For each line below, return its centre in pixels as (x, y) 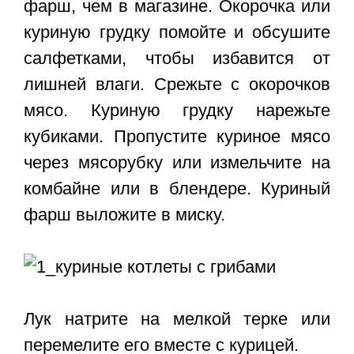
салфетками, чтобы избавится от (177, 58)
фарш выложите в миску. (124, 215)
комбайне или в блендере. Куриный (177, 189)
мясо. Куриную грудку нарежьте (177, 111)
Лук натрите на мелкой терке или (177, 319)
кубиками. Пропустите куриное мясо (177, 137)
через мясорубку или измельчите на (177, 163)
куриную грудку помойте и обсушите (177, 32)
